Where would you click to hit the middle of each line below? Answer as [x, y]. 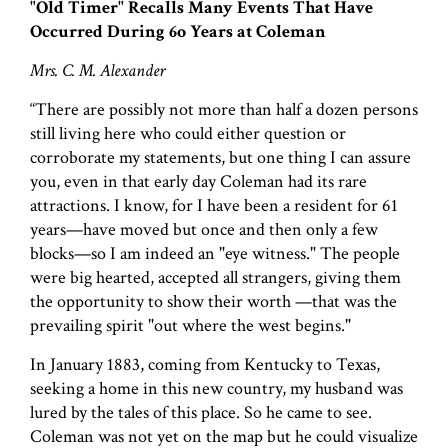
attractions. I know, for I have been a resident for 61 [214, 205]
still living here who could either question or [188, 133]
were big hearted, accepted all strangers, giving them [215, 277]
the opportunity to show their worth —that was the [213, 301]
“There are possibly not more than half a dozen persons [224, 109]
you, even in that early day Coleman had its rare [198, 181]
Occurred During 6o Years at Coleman [178, 31]
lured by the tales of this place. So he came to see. [201, 412]
